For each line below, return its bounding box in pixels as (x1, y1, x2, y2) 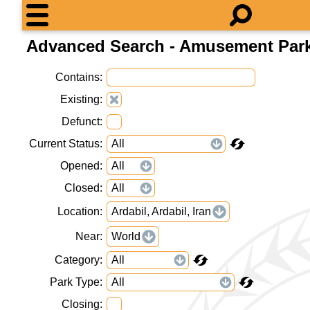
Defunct (62, 116, 100, 127)
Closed (64, 182, 100, 194)
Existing (60, 93, 100, 105)
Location (57, 206, 100, 217)
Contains (55, 71, 100, 83)
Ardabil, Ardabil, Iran (111, 206, 211, 217)
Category (55, 254, 100, 266)
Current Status (29, 138, 100, 149)
